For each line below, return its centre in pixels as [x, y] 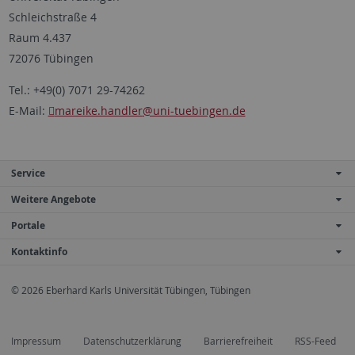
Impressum [36, 342]
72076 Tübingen [51, 58]
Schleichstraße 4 [52, 17]
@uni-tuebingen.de [194, 110]
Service [28, 173]
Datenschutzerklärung [132, 342]
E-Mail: [28, 110]
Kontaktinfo [39, 251]
